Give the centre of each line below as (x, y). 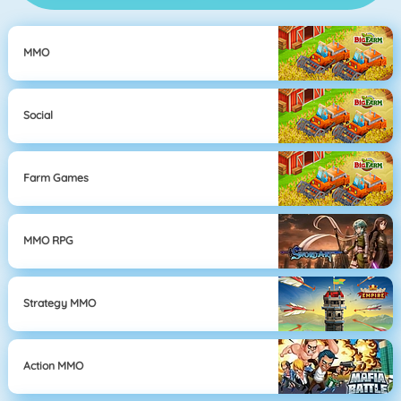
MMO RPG (49, 241)
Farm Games (56, 178)
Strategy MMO (60, 303)
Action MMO (54, 366)
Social (38, 115)
